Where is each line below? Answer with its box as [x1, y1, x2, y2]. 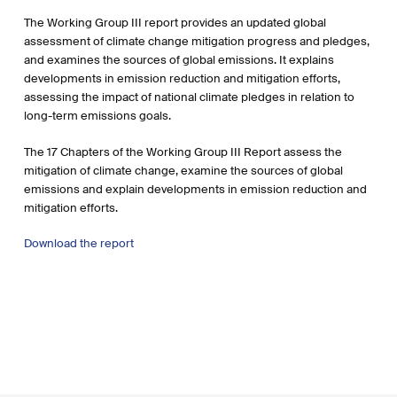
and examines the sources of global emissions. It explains [23, 52, 334, 67]
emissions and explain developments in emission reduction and [23, 181, 367, 197]
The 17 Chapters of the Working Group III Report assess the [23, 144, 342, 160]
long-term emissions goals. [23, 108, 171, 123]
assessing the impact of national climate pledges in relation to [23, 90, 354, 105]
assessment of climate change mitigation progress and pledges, [23, 34, 370, 49]
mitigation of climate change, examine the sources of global [23, 162, 343, 178]
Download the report [23, 236, 134, 251]
